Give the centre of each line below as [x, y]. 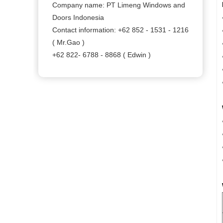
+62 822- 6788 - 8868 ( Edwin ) [102, 55]
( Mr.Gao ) [68, 43]
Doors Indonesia [78, 18]
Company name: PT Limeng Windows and [119, 5]
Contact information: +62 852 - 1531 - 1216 [120, 30]
